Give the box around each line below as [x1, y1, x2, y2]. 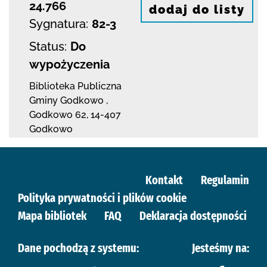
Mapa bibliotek [18, 208, 86, 223]
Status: [29, 39, 67, 54]
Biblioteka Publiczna [29, 80, 122, 92]
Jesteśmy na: [192, 240, 249, 255]
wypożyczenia [29, 57, 110, 72]
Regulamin [201, 172, 249, 187]
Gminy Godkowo [29, 94, 104, 106]
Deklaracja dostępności [139, 208, 247, 223]
